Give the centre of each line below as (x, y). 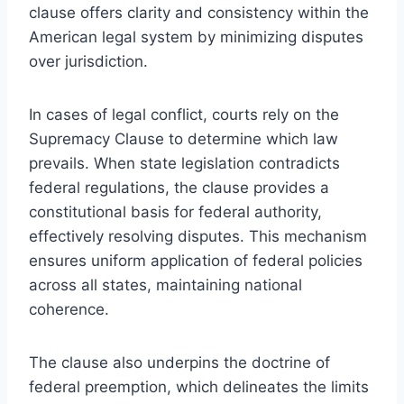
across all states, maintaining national (165, 285)
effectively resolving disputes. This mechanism (198, 236)
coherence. (69, 309)
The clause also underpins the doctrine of (179, 362)
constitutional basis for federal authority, (175, 211)
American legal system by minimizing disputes (196, 37)
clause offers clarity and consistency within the (199, 12)
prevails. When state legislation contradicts (184, 163)
